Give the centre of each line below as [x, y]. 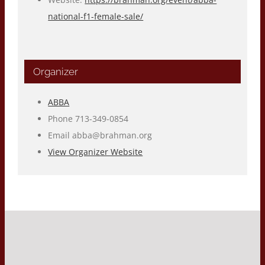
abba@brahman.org [112, 135]
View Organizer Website [96, 151]
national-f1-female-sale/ [96, 16]
